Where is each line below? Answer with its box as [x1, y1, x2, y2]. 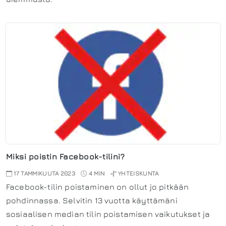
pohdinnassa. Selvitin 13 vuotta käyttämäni [6, 196, 178, 205]
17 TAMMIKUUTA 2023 [12, 169, 76, 178]
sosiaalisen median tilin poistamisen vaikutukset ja [6, 209, 210, 219]
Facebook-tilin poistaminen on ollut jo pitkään [6, 182, 189, 192]
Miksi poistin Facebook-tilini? [6, 152, 125, 161]
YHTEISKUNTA [118, 169, 159, 178]
